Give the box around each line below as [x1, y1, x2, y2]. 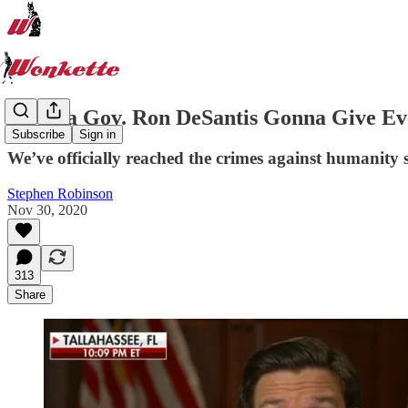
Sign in [79, 127, 116, 142]
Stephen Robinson [7, 185, 113, 201]
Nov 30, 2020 [7, 201, 87, 218]
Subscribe [12, 127, 65, 142]
